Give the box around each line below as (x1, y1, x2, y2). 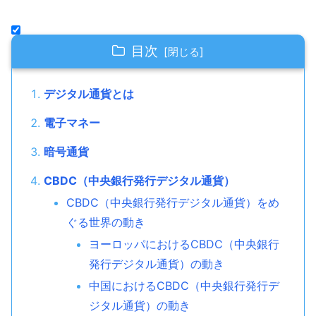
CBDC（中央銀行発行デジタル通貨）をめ (66, 195, 279, 209)
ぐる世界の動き (66, 214, 145, 229)
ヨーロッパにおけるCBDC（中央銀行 (88, 237, 279, 252)
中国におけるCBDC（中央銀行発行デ (88, 279, 279, 293)
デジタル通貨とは (43, 87, 134, 102)
